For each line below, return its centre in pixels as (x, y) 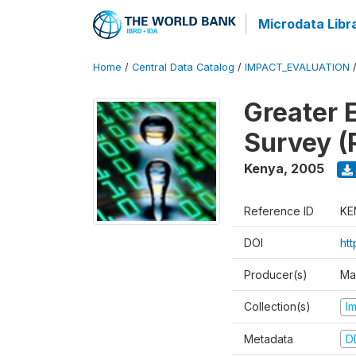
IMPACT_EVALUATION (297, 67)
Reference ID (279, 211)
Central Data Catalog (183, 67)
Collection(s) (277, 306)
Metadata (269, 339)
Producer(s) (276, 275)
